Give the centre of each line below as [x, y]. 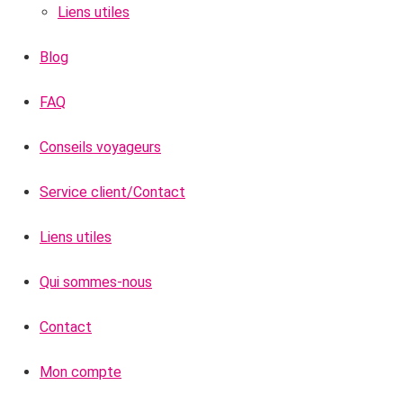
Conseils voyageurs [100, 147]
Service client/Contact [112, 192]
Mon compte [81, 372]
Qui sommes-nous [96, 282]
